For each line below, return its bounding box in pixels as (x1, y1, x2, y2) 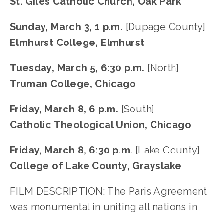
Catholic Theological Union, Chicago (10, 119, 191, 131)
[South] (118, 103, 154, 115)
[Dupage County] (125, 21, 206, 33)
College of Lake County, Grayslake (10, 160, 182, 172)
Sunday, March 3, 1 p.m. (10, 21, 126, 33)
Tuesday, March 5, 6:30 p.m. (10, 62, 145, 74)
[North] (144, 62, 179, 74)
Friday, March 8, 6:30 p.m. (10, 144, 133, 156)
